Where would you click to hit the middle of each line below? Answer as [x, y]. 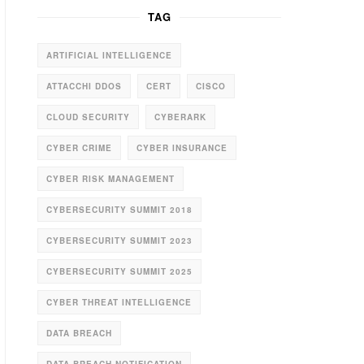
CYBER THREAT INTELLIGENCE [119, 302]
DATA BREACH [79, 333]
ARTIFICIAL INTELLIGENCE [109, 55]
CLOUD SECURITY [88, 117]
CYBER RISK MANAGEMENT [110, 179]
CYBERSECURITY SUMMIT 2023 [119, 240]
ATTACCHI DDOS [84, 86]
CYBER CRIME [79, 148]
